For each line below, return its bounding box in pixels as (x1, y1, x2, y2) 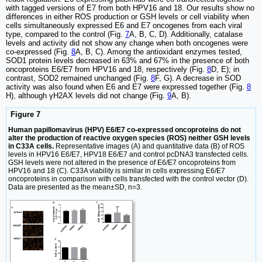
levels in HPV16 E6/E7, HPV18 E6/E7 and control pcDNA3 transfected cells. (8, 150, 249, 158)
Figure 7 (8, 109, 40, 119)
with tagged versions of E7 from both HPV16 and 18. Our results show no (6, 3, 254, 12)
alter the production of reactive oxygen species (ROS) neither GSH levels (8, 133, 250, 142)
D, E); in (211, 64, 239, 74)
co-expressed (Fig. (6, 47, 71, 56)
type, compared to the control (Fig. (6, 29, 125, 39)
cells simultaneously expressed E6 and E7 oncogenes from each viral (6, 20, 242, 30)
